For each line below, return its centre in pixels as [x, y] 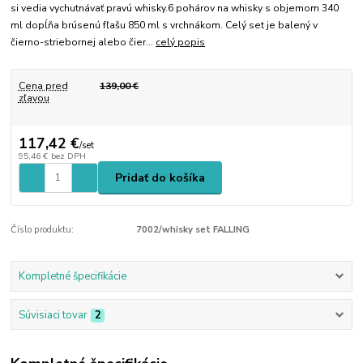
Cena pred [43, 85]
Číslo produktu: [43, 230]
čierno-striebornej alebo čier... [83, 42]
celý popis [181, 42]
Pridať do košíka [160, 177]
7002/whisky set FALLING [192, 230]
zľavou [34, 98]
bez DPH [68, 156]
